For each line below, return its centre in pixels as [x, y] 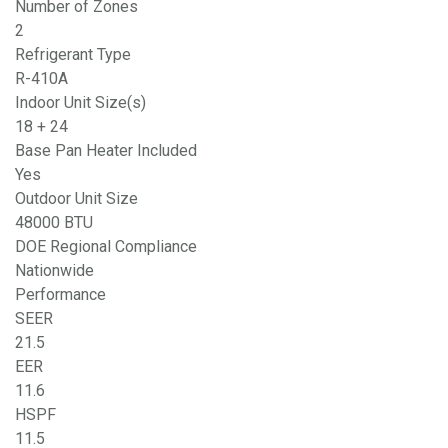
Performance [60, 294]
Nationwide [54, 270]
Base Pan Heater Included [106, 150]
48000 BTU [54, 222]
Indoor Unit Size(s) [80, 102]
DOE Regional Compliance [106, 246]
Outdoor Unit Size [76, 198]
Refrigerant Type [73, 54]
